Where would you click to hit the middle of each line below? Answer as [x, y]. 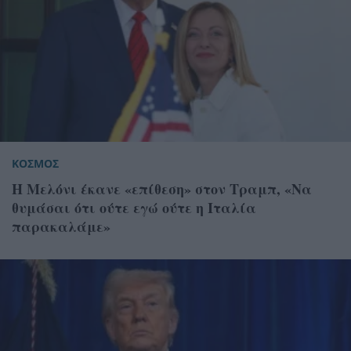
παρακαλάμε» [61, 226]
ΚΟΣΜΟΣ [35, 163]
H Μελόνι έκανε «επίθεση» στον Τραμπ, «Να [162, 188]
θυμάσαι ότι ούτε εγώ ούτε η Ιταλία [134, 207]
